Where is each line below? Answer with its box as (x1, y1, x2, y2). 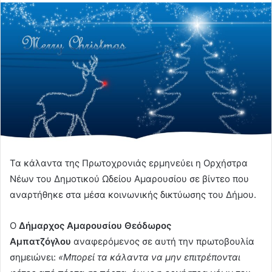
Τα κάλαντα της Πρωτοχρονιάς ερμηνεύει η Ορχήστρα (10, 157, 248, 169)
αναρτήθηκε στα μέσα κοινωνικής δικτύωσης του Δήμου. (10, 188, 256, 200)
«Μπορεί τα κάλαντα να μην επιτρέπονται (58, 251, 240, 263)
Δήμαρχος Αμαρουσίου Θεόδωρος (19, 219, 171, 231)
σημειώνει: (10, 251, 58, 263)
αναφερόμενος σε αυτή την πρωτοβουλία (71, 235, 254, 247)
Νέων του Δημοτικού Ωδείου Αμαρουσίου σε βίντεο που (10, 172, 249, 185)
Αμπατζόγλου (10, 235, 71, 247)
